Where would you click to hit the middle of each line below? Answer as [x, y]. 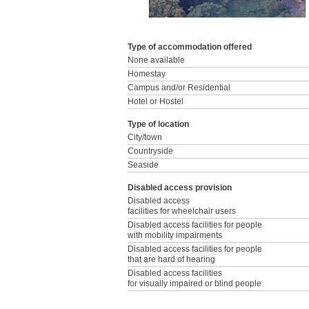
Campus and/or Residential [179, 88]
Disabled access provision [180, 188]
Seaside [143, 165]
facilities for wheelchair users [182, 211]
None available [156, 60]
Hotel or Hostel [156, 101]
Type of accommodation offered [190, 47]
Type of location [158, 124]
